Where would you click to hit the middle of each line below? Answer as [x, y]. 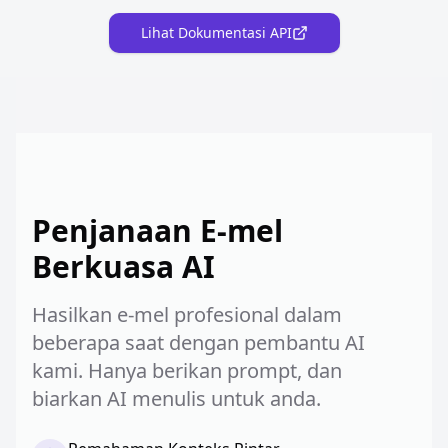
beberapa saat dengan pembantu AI [198, 342]
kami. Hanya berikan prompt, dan [187, 370]
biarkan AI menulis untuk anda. [176, 398]
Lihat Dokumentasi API [216, 32]
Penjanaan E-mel [157, 230]
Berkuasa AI [123, 266]
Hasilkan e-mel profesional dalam [187, 314]
